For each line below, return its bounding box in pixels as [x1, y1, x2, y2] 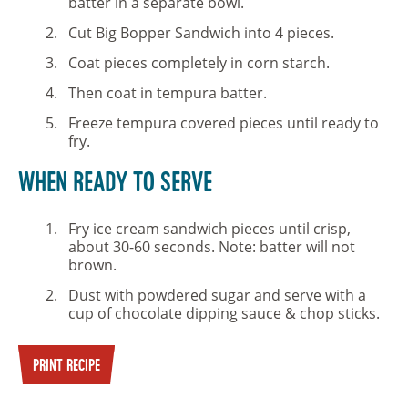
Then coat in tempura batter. [68, 83, 267, 103]
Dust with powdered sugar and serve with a [68, 285, 366, 305]
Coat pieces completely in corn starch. [68, 53, 330, 73]
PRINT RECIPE [33, 358, 100, 375]
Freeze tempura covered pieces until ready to [68, 113, 379, 133]
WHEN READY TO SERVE [18, 170, 212, 199]
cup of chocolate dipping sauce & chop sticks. [68, 303, 380, 323]
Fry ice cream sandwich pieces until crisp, [68, 219, 351, 239]
